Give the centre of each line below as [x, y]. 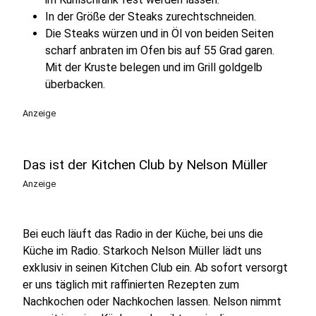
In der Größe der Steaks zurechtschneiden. [151, 16]
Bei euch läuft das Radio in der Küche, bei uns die [143, 233]
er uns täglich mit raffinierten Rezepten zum [131, 284]
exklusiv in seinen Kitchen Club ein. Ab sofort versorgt [155, 267]
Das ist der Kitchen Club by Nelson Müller [145, 164]
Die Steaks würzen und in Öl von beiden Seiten [159, 33]
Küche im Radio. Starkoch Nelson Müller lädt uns [142, 250]
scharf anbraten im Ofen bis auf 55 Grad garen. [160, 50]
